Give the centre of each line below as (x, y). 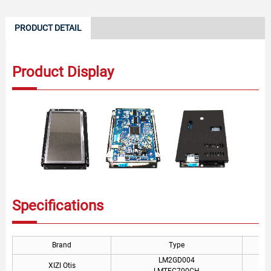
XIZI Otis (62, 265)
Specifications (58, 205)
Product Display (63, 72)
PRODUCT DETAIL (48, 28)
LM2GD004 (177, 260)
